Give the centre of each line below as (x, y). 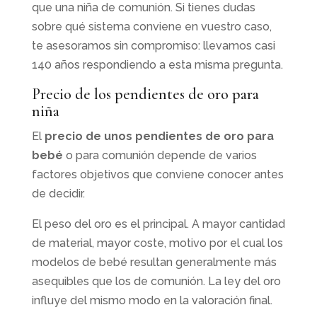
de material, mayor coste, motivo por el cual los (157, 243)
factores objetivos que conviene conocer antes (157, 174)
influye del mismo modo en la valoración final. (152, 300)
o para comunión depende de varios (160, 155)
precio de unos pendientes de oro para (159, 136)
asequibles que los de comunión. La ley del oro (156, 281)
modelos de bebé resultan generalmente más (154, 262)
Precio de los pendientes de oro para (145, 94)
